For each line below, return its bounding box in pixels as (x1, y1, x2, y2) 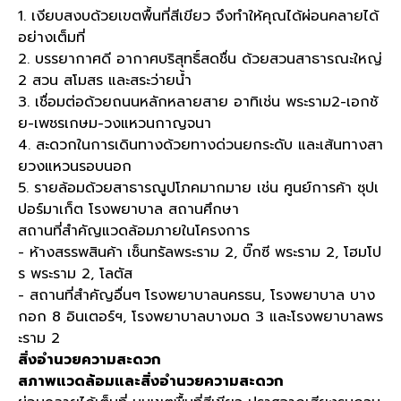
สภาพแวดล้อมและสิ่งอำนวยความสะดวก (18, 371, 284, 392)
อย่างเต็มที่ (18, 27, 85, 48)
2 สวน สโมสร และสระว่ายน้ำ (18, 70, 192, 91)
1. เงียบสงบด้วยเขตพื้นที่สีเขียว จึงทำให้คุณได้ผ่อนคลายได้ (18, 5, 379, 27)
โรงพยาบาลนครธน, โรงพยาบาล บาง (145, 285, 375, 306)
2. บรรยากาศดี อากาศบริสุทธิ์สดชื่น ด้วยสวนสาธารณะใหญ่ (18, 48, 382, 70)
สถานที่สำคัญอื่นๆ (30, 285, 141, 306)
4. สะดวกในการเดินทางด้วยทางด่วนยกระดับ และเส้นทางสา (18, 134, 383, 156)
